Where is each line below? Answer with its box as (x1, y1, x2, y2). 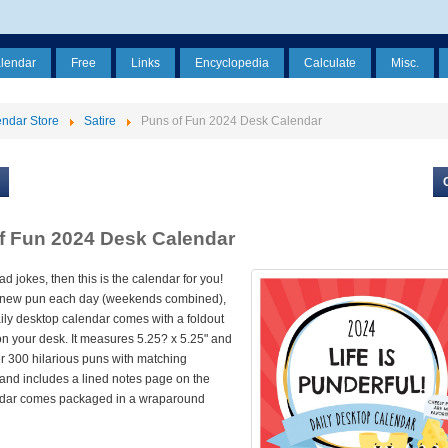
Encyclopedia (195, 56, 269, 70)
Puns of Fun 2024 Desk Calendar (141, 114, 322, 128)
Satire (84, 114, 116, 128)
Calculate (304, 56, 356, 70)
